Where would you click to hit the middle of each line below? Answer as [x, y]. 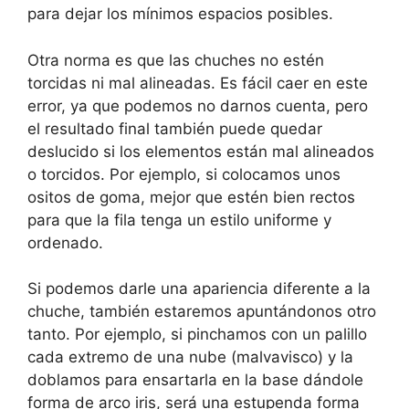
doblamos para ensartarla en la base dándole [195, 380]
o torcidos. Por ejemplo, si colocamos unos [184, 174]
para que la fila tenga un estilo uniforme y [179, 220]
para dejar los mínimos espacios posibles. [180, 14]
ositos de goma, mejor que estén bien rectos [191, 197]
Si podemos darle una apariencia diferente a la [199, 289]
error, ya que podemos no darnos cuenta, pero [198, 105]
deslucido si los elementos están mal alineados [201, 151]
